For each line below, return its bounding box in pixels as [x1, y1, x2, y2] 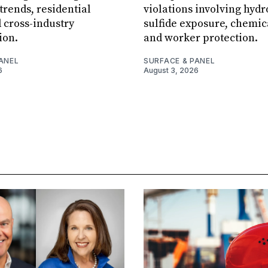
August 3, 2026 [144, 66, 199, 75]
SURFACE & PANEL [144, 56, 215, 66]
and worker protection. [144, 31, 258, 45]
